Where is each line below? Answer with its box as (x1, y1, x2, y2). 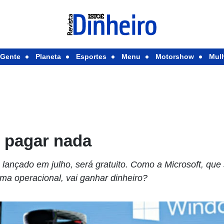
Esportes (75, 52, 106, 60)
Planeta (35, 52, 61, 60)
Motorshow (155, 52, 194, 60)
